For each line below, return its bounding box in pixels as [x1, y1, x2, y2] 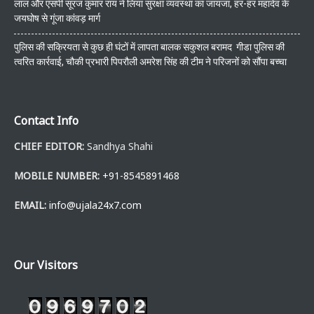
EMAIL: [14, 198, 46, 212]
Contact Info [14, 113, 78, 129]
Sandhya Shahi [84, 139, 153, 153]
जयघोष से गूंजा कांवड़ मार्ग [14, 13, 100, 25]
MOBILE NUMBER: [14, 169, 100, 183]
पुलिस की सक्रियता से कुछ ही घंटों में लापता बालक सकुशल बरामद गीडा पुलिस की [14, 41, 285, 53]
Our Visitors [14, 257, 78, 273]
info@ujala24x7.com [49, 198, 142, 212]
